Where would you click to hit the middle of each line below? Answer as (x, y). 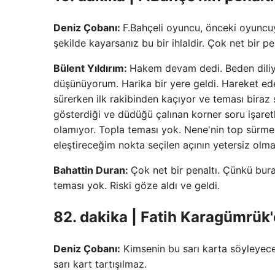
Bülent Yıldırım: (91, 68)
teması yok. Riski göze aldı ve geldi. (137, 185)
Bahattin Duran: (92, 170)
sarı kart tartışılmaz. (100, 264)
